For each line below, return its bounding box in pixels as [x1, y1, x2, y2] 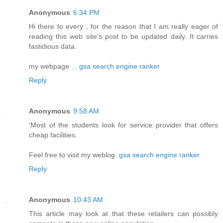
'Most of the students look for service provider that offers [29, 120, 218, 129]
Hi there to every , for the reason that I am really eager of [29, 22, 218, 30]
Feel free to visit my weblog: [29, 150, 119, 159]
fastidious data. [29, 42, 77, 50]
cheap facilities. [29, 130, 77, 139]
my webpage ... [29, 62, 79, 70]
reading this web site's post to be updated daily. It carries [29, 32, 218, 40]
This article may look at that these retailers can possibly [29, 209, 218, 218]
